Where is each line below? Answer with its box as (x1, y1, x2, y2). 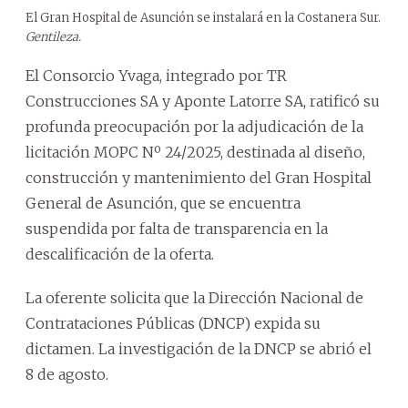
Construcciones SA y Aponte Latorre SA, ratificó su (25, 91, 380, 110)
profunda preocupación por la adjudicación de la (25, 117, 363, 136)
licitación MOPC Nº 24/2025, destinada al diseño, (25, 142, 365, 161)
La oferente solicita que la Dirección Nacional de (25, 288, 363, 307)
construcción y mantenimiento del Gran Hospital (25, 168, 372, 187)
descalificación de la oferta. (25, 244, 214, 263)
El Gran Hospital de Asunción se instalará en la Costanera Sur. (25, 9, 381, 25)
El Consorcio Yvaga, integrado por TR (25, 66, 287, 85)
